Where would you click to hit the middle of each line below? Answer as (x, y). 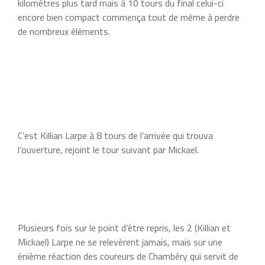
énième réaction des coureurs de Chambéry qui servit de (128, 256)
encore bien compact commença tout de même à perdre (129, 17)
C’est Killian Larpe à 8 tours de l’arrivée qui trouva (115, 135)
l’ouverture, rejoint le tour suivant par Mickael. (108, 149)
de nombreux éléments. (64, 31)
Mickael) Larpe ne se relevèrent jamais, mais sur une (120, 242)
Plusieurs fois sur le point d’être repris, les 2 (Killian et (124, 227)
